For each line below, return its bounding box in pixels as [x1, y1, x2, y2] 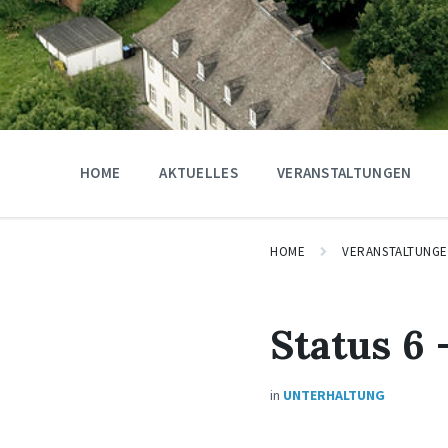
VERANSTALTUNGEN [276, 163, 412, 182]
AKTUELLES [159, 163, 238, 182]
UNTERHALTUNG [283, 386, 386, 404]
